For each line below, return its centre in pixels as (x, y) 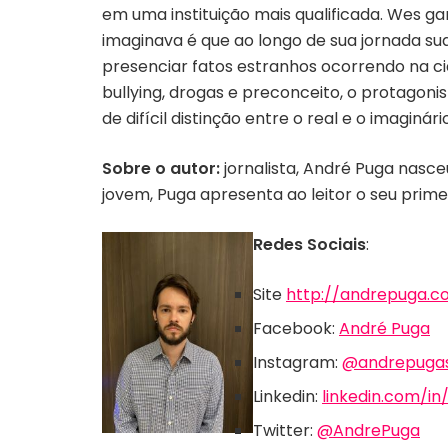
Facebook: (296, 328)
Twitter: (285, 430)
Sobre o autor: (161, 168)
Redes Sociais (309, 244)
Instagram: (297, 362)
